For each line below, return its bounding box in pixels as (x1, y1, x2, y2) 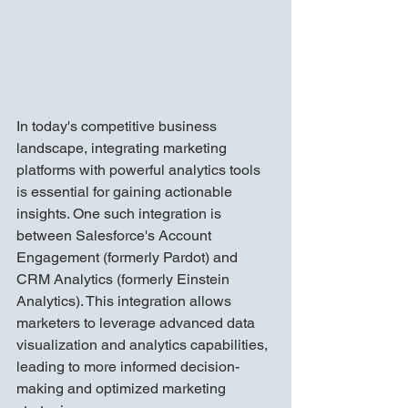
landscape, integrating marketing (16, 139, 230, 158)
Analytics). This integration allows (16, 292, 235, 311)
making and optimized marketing (16, 380, 229, 398)
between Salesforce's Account (16, 227, 215, 245)
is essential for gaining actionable (16, 183, 236, 201)
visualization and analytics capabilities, (16, 336, 271, 354)
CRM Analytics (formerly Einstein (16, 270, 233, 289)
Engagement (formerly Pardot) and (16, 249, 241, 267)
